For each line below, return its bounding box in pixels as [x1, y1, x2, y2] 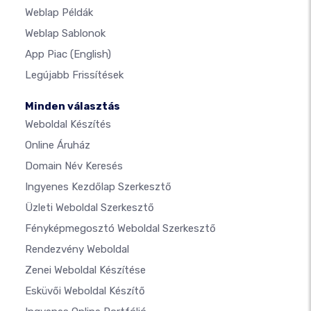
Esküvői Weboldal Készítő [25, 284, 145, 297]
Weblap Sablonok [25, 26, 106, 40]
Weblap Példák [25, 6, 93, 19]
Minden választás [25, 99, 120, 112]
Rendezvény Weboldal [25, 242, 129, 255]
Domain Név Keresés [25, 159, 123, 172]
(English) [70, 47, 111, 60]
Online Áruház [25, 138, 90, 151]
